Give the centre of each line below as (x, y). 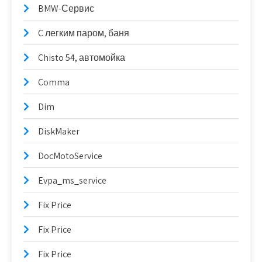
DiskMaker (59, 131)
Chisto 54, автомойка (82, 57)
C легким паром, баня (84, 33)
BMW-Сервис (66, 8)
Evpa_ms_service (72, 180)
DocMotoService (70, 156)
